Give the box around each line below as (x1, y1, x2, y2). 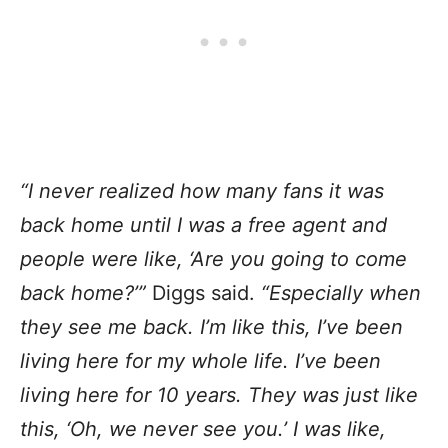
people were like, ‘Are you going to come (20, 246, 407, 271)
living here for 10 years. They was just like (20, 382, 418, 407)
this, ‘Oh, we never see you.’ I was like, (20, 416, 386, 441)
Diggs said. (146, 280, 261, 305)
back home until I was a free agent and (20, 212, 387, 237)
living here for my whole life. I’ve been (20, 348, 381, 373)
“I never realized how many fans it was (20, 178, 384, 203)
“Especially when (261, 280, 421, 305)
